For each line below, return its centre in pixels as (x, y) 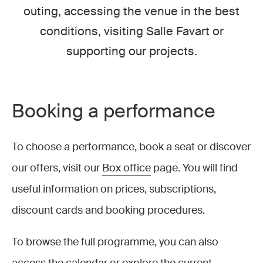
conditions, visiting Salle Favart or (131, 31)
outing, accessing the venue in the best (131, 11)
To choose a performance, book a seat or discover (131, 147)
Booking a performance (114, 111)
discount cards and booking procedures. (108, 210)
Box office (127, 168)
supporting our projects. (131, 51)
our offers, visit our (57, 168)
